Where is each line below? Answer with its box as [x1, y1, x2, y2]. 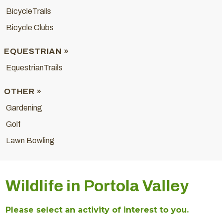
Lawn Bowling [6, 136, 55, 145]
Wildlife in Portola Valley [5, 177, 189, 195]
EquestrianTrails [6, 63, 62, 72]
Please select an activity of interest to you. [5, 205, 189, 215]
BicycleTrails [6, 7, 51, 16]
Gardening [6, 104, 42, 112]
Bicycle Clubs [6, 23, 54, 32]
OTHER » [4, 87, 42, 96]
